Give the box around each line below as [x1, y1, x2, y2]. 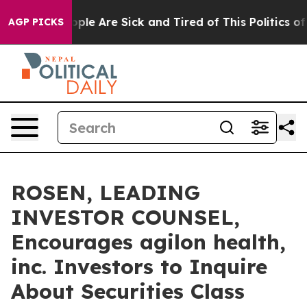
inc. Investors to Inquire [11, 254, 267, 280]
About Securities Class [11, 278, 245, 304]
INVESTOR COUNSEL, [11, 204, 240, 230]
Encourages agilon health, [11, 229, 286, 255]
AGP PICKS [8, 16, 64, 28]
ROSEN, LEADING [11, 180, 200, 206]
